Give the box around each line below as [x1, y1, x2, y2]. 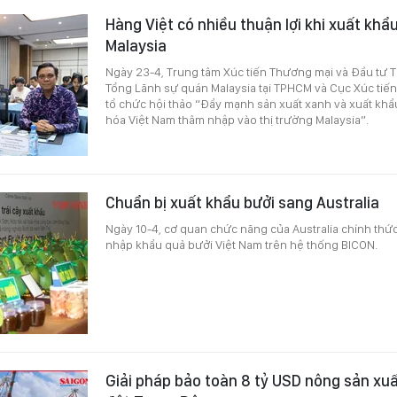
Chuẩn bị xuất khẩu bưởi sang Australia [105, 192, 379, 212]
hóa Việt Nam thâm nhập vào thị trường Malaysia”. [105, 112, 369, 127]
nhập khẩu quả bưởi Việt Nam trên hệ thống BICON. [105, 237, 378, 252]
